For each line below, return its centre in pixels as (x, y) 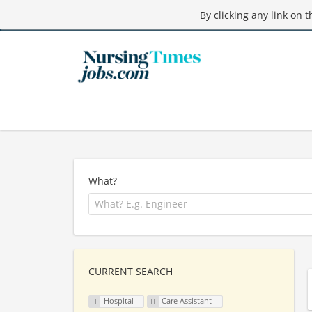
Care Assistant (187, 301)
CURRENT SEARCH (131, 271)
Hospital (118, 301)
